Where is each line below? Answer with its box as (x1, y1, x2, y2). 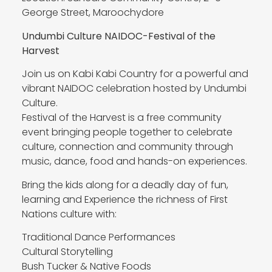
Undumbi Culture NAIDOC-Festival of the (21, 29, 216, 43)
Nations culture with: (21, 206, 117, 221)
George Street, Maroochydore (21, 5, 164, 20)
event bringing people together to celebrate (21, 125, 233, 140)
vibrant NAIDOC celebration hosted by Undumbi (21, 81, 246, 96)
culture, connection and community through (21, 140, 233, 154)
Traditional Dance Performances (21, 229, 175, 244)
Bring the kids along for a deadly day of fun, (21, 177, 228, 192)
